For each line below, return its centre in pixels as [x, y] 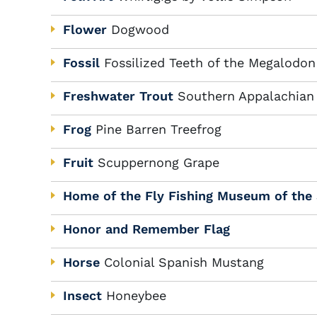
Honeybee [136, 295]
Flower [85, 29]
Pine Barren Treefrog [158, 129]
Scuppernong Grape [158, 162]
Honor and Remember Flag [146, 229]
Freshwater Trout [118, 96]
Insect [82, 295]
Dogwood [140, 29]
